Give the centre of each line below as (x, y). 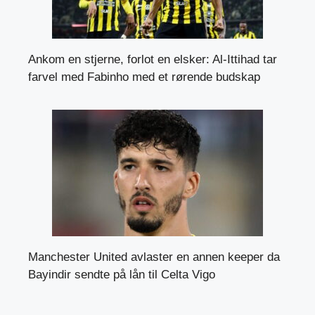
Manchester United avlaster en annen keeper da (154, 257)
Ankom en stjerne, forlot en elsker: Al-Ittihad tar (153, 60)
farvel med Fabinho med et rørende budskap (144, 77)
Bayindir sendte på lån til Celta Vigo (122, 275)
